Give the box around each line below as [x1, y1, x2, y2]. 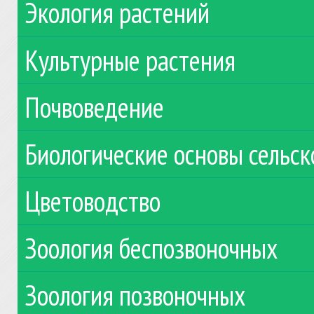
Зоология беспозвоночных [24, 229, 278, 266]
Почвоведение [24, 88, 164, 125]
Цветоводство [24, 182, 161, 219]
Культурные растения [24, 41, 235, 78]
